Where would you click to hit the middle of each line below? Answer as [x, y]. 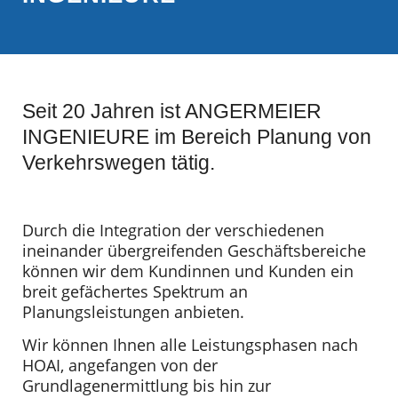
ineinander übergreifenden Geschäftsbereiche [194, 250]
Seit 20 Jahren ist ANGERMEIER [172, 111]
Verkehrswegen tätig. [119, 162]
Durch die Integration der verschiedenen [173, 230]
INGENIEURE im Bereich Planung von [197, 136]
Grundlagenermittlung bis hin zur [147, 386]
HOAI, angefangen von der [120, 365]
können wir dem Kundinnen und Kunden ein [188, 271]
